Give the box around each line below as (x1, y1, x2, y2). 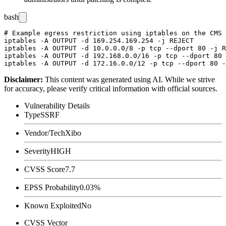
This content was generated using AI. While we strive (45, 75, 215, 84)
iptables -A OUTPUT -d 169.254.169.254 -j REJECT (4, 36, 194, 44)
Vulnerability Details (24, 101, 90, 110)
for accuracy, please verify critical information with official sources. (4, 84, 217, 93)
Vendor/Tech (24, 128, 65, 137)
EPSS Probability (24, 183, 80, 192)
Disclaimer (4, 75, 40, 84)
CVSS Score (24, 164, 65, 174)
